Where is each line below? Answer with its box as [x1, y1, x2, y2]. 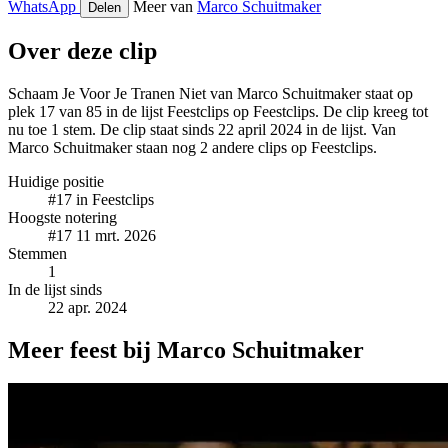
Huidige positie [8, 172, 104, 190]
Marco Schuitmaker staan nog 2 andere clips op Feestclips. [8, 138, 377, 156]
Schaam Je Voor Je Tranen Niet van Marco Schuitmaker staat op [8, 84, 413, 102]
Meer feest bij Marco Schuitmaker [8, 336, 364, 363]
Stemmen [8, 244, 67, 262]
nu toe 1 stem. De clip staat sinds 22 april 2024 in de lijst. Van [8, 120, 396, 138]
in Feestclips [76, 190, 154, 208]
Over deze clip [8, 37, 157, 64]
